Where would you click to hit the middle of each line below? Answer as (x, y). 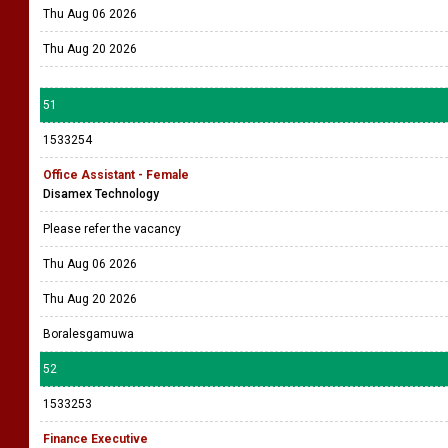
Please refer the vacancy (113, 229)
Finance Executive (95, 439)
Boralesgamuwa (88, 334)
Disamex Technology (101, 194)
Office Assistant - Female (116, 175)
